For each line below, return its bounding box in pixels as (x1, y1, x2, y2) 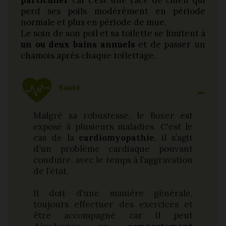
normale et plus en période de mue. (21, 17, 166, 28)
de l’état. (33, 165, 69, 177)
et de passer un (138, 39, 205, 50)
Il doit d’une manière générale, (33, 188, 193, 199)
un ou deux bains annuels (21, 39, 139, 50)
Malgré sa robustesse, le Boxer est (33, 110, 193, 122)
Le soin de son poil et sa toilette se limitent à (21, 28, 205, 39)
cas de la (33, 132, 79, 144)
